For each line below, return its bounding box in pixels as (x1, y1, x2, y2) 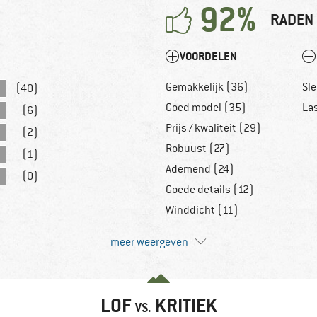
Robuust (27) (166, 142, 230, 156)
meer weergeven (110, 235, 188, 250)
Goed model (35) (166, 100, 246, 115)
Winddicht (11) (166, 203, 238, 218)
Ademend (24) (166, 162, 234, 177)
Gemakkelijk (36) (166, 80, 248, 95)
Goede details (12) (166, 183, 254, 197)
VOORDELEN (180, 49, 237, 64)
